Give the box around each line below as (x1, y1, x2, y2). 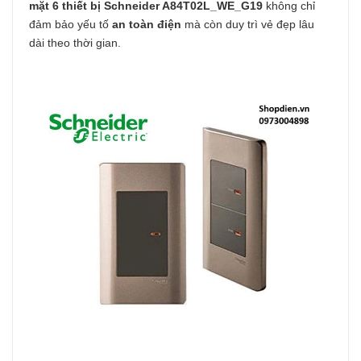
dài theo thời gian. (29, 36, 121, 50)
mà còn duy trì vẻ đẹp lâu (181, 18, 314, 31)
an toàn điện (112, 18, 181, 31)
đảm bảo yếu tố (29, 18, 112, 31)
